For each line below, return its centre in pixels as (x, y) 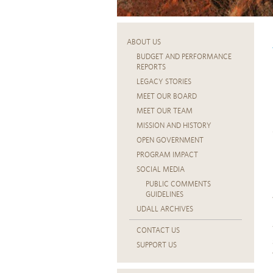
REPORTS (151, 67)
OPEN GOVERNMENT (170, 140)
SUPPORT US (157, 245)
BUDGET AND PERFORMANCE (184, 57)
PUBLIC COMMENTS (178, 184)
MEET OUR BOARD (167, 97)
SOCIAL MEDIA (161, 170)
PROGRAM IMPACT (167, 155)
